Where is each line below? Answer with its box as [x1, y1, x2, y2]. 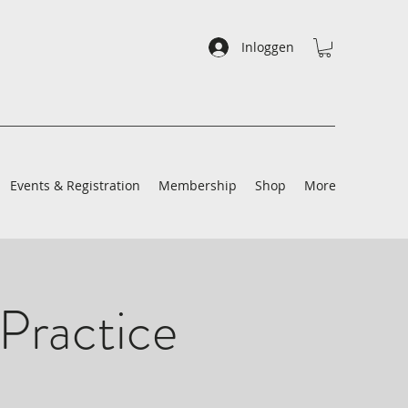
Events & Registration [10, 177, 140, 194]
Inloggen [241, 38, 294, 56]
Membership [158, 177, 237, 194]
